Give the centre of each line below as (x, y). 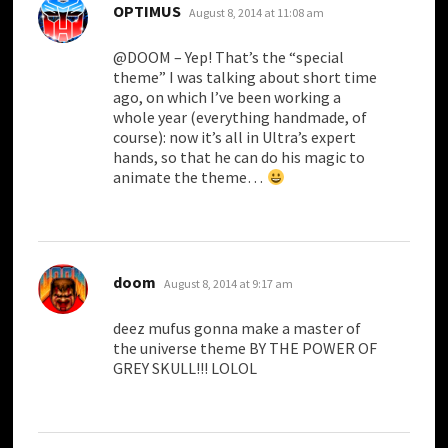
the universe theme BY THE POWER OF (245, 348)
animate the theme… (190, 177)
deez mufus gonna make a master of (237, 328)
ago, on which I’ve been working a (227, 97)
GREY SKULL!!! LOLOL (185, 368)
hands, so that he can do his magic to (239, 157)
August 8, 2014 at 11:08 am (257, 13)
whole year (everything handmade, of (240, 117)
